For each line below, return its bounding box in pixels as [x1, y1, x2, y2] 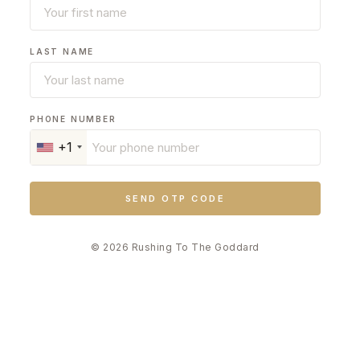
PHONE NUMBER [30, 113, 117, 124]
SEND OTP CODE [125, 192, 226, 204]
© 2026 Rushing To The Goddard [91, 240, 260, 253]
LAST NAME [30, 46, 95, 56]
